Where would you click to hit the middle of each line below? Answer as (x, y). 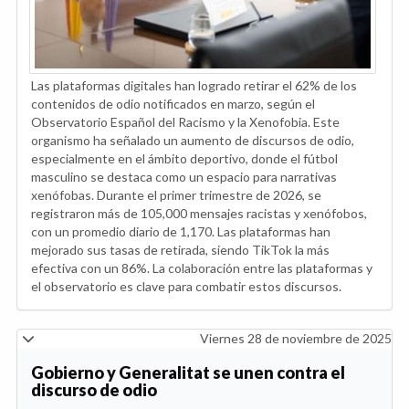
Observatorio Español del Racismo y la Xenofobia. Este (185, 121)
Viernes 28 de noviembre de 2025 (296, 338)
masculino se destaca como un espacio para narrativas (184, 176)
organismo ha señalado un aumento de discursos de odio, (193, 140)
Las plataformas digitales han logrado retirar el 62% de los (194, 85)
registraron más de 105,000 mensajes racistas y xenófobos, (199, 213)
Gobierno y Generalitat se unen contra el (188, 372)
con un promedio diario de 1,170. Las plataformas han (181, 231)
